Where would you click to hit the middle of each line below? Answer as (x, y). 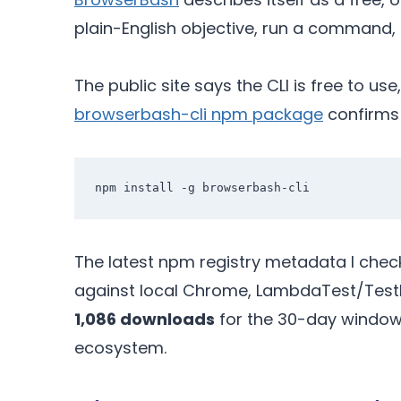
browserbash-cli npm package (199, 115)
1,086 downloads (145, 320)
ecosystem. (120, 348)
